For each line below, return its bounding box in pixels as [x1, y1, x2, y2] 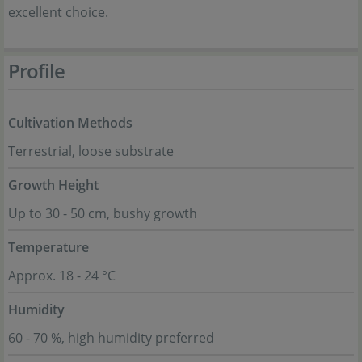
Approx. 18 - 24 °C [8, 267, 116, 284]
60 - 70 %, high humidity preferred [8, 329, 214, 347]
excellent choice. [8, 3, 108, 21]
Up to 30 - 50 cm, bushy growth [8, 204, 197, 222]
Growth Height [8, 176, 99, 194]
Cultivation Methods [8, 114, 133, 132]
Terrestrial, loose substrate [8, 142, 174, 160]
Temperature [8, 238, 89, 256]
